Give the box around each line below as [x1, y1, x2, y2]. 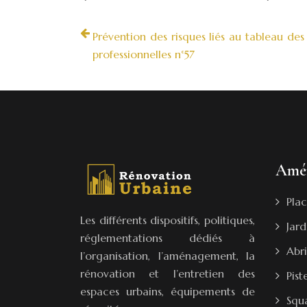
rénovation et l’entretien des [80, 267, 255, 280]
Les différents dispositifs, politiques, [80, 213, 255, 227]
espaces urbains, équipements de [80, 284, 255, 298]
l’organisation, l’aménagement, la [80, 249, 255, 262]
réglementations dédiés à [80, 231, 255, 245]
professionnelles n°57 [93, 47, 195, 61]
